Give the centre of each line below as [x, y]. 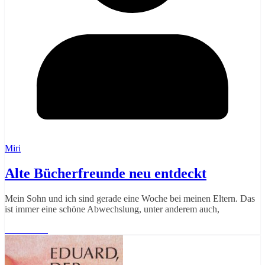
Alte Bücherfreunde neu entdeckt [106, 174]
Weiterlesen [26, 229]
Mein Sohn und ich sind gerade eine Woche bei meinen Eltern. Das [130, 198]
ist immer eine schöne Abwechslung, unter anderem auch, [112, 209]
